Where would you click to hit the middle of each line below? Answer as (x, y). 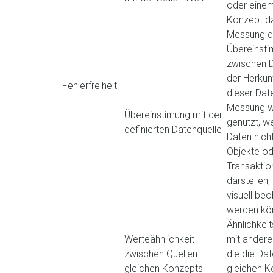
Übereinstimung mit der (173, 115)
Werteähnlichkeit (159, 239)
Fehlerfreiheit (90, 86)
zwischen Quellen (161, 254)
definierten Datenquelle (173, 129)
